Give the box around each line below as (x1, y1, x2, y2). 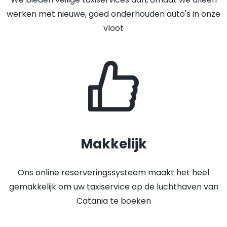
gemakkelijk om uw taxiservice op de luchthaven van (9, 181, 218, 193)
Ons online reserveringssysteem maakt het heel (18, 167, 209, 178)
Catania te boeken (76, 195, 151, 207)
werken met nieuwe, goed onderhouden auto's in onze (7, 8, 220, 20)
